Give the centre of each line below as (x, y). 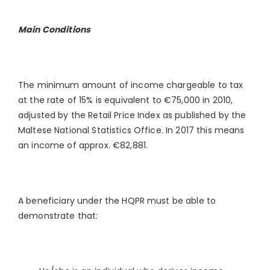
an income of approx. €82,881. (83, 145)
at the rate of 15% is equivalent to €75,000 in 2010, (126, 100)
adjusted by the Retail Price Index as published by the (132, 115)
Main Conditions (55, 30)
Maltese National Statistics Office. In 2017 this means (131, 130)
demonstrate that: (58, 216)
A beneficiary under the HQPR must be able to (117, 201)
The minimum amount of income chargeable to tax (131, 85)
